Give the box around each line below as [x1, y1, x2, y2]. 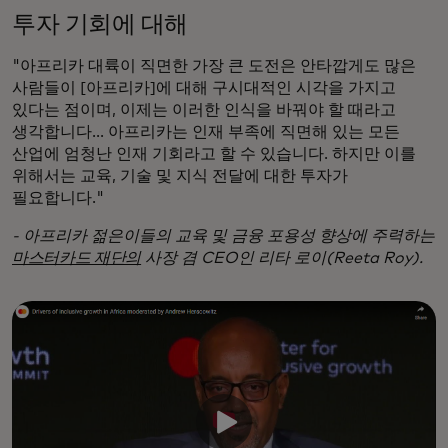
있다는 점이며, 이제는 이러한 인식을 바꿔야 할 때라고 [12, 101, 396, 118]
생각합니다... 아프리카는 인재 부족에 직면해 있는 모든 [12, 123, 400, 140]
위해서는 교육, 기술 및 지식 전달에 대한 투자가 [12, 167, 348, 184]
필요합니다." [12, 189, 108, 206]
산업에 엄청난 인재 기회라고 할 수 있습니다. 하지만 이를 [12, 145, 416, 162]
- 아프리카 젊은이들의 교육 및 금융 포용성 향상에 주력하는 [12, 227, 435, 244]
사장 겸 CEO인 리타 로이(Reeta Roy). [141, 249, 424, 266]
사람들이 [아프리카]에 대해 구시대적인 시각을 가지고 [12, 79, 396, 96]
